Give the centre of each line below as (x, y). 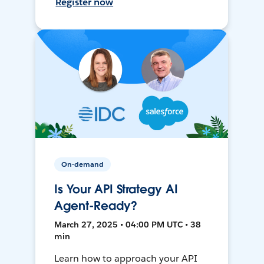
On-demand (83, 164)
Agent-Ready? (96, 206)
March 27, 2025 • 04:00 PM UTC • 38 (128, 225)
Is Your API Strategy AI (116, 189)
